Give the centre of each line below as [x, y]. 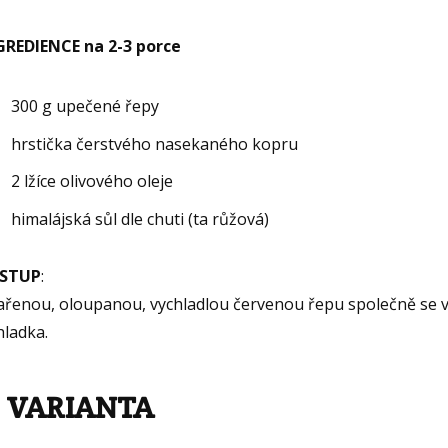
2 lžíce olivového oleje [92, 181]
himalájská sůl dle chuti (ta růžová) [140, 218]
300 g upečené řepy [85, 106]
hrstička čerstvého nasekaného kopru [155, 143]
